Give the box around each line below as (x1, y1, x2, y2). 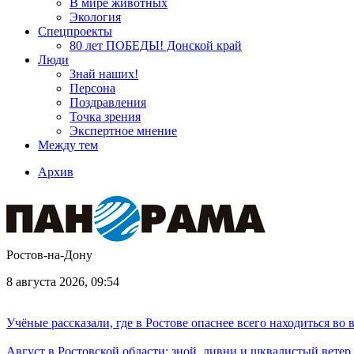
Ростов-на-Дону (6, 248, 92, 262)
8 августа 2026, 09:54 (6, 275, 119, 288)
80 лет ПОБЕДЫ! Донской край (70, 39, 242, 52)
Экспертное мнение (70, 124, 177, 137)
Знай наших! (70, 67, 138, 81)
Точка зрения (70, 110, 141, 123)
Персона (70, 81, 115, 95)
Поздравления (70, 96, 146, 109)
